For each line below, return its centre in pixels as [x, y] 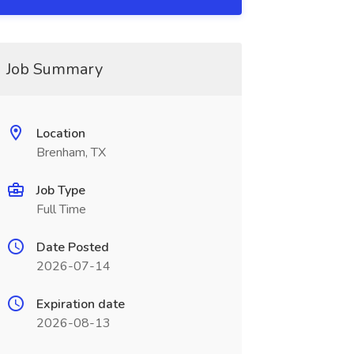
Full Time [61, 209]
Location [60, 134]
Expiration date [80, 304]
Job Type [60, 190]
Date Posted [72, 247]
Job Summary [54, 69]
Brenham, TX [71, 153]
